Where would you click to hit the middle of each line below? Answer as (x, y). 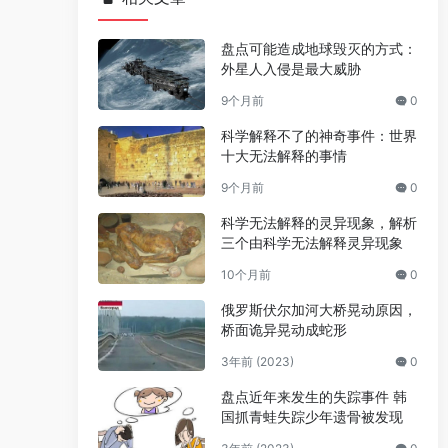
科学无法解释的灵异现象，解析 (318, 223)
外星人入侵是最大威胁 (290, 68)
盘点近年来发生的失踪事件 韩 (313, 397)
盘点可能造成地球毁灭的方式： (318, 48)
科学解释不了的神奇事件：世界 (318, 136)
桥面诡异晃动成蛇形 (283, 330)
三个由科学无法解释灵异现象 (311, 243)
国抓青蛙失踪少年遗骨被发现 (311, 417)
